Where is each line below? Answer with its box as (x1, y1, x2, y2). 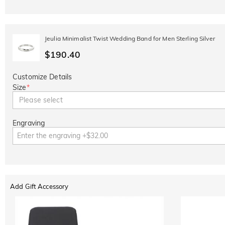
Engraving (13, 118, 45, 128)
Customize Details (13, 72, 72, 82)
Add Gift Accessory (10, 182, 69, 190)
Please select (19, 95, 63, 105)
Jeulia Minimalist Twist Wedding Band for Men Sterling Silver (45, 34, 215, 42)
